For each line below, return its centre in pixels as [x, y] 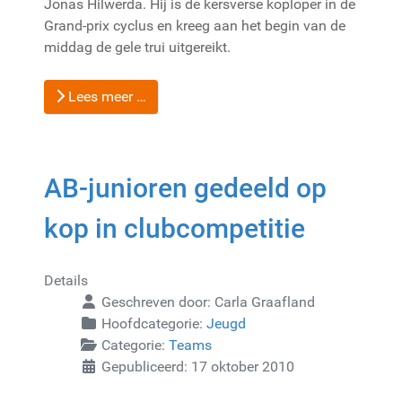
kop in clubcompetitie [175, 228]
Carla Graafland [265, 301]
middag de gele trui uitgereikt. [137, 47]
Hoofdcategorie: [152, 323]
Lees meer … [105, 96]
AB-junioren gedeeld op [185, 188]
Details [66, 280]
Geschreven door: [156, 301]
